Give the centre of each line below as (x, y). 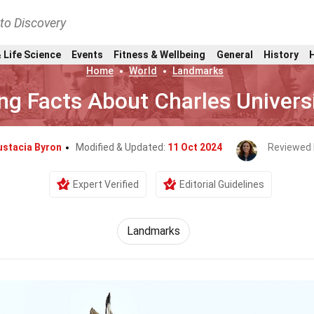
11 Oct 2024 (194, 147)
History (281, 54)
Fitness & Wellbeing (160, 54)
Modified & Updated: (121, 147)
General (234, 54)
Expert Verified (106, 184)
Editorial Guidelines (222, 184)
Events (87, 54)
